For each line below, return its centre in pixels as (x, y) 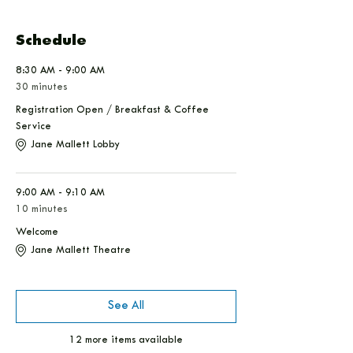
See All (126, 306)
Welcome (37, 232)
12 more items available (126, 340)
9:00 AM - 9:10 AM (60, 193)
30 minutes (41, 87)
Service (33, 127)
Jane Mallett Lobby (75, 145)
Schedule (51, 41)
